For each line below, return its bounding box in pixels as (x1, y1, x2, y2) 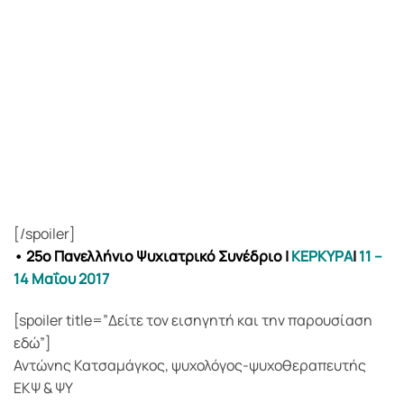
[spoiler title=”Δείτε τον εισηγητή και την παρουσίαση (14, 309, 372, 330)
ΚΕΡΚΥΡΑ (289, 245, 353, 266)
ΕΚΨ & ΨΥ (14, 377, 73, 398)
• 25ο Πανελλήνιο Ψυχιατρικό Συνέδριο (14, 245, 282, 266)
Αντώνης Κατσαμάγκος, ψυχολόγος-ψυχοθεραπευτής (14, 354, 366, 375)
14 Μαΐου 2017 (14, 268, 109, 289)
